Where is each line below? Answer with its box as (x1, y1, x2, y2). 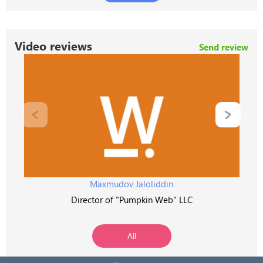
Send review (199, 41, 248, 53)
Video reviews (15, 37, 92, 53)
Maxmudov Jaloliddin (90, 177, 173, 190)
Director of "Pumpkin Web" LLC (70, 193, 193, 205)
